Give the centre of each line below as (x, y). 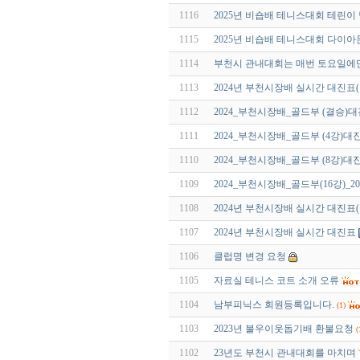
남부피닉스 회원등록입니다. (274, 305)
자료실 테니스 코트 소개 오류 (276, 281)
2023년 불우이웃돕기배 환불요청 (284, 329)
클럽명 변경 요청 (250, 257)
